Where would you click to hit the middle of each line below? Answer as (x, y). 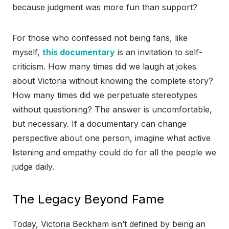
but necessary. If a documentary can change (99, 124)
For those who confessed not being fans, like (100, 38)
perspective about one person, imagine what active (111, 138)
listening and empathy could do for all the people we (114, 153)
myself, (27, 52)
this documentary (79, 52)
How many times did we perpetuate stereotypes (105, 95)
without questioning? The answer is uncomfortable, (112, 110)
